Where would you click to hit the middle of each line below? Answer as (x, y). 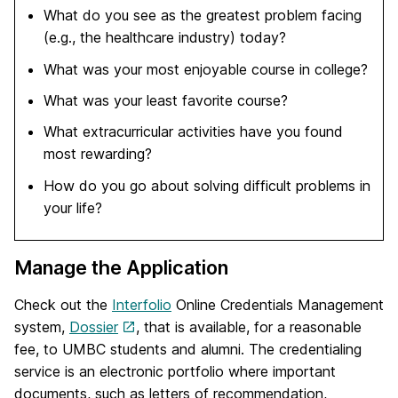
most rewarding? (98, 154)
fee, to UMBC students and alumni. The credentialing (188, 350)
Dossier (94, 327)
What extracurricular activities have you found (194, 132)
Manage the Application (121, 268)
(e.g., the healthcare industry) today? (165, 38)
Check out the (63, 305)
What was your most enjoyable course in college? (206, 69)
